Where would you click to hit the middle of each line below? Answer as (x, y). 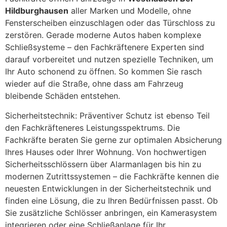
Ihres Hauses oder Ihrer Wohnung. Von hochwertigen (106, 152)
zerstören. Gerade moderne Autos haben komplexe (103, 35)
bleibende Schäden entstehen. (63, 96)
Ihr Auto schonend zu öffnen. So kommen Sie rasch (103, 72)
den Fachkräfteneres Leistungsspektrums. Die (92, 127)
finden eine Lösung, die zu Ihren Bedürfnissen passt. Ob (111, 200)
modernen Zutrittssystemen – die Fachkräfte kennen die (112, 176)
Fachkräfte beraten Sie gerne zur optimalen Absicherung (113, 140)
